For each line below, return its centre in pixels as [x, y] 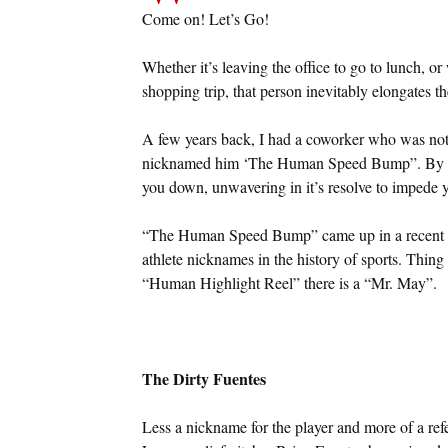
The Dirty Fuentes [203, 378]
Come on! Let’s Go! [205, 18]
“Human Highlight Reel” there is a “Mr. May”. [289, 282]
